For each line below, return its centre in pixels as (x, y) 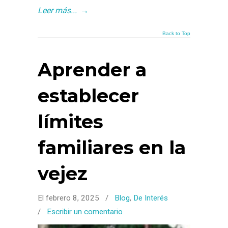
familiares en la (112, 148)
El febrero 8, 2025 (69, 198)
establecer (88, 96)
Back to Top (176, 33)
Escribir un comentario (85, 212)
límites (70, 122)
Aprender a (92, 70)
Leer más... (57, 10)
